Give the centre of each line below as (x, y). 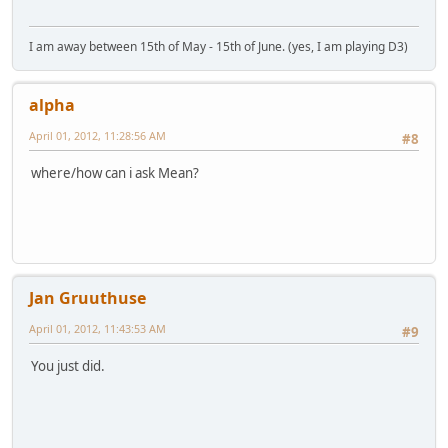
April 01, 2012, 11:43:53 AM (97, 328)
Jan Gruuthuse (87, 297)
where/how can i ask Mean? (115, 172)
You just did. (68, 365)
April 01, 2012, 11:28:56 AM (97, 135)
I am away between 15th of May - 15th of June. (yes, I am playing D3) (218, 46)
